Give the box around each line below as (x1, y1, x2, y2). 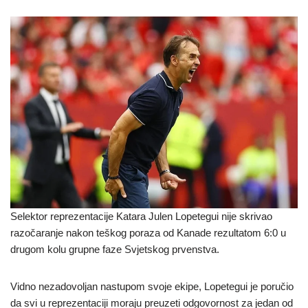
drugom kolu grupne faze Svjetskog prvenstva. (10, 243, 219, 255)
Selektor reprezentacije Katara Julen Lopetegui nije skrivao (10, 210, 272, 222)
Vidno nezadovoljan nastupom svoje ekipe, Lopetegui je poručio (10, 280, 294, 292)
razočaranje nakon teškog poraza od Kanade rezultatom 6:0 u (10, 226, 286, 239)
